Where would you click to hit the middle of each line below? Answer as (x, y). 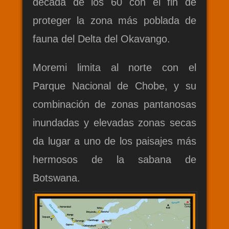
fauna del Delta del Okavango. (101, 39)
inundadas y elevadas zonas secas (114, 123)
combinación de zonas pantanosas (114, 105)
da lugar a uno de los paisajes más (114, 141)
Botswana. (56, 178)
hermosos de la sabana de (114, 160)
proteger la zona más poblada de (114, 21)
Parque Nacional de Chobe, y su (114, 86)
